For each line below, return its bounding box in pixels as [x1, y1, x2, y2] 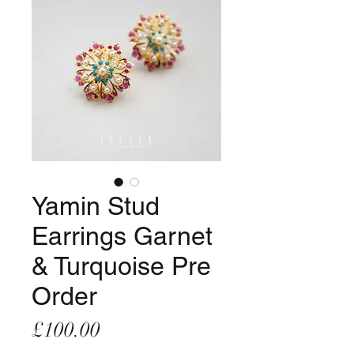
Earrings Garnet [32, 221, 213, 251]
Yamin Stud [32, 191, 160, 221]
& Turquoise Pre [32, 251, 211, 281]
